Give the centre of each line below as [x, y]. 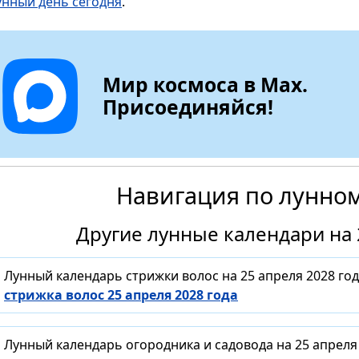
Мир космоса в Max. [206, 84]
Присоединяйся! [188, 107]
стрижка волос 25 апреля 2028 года [121, 295]
